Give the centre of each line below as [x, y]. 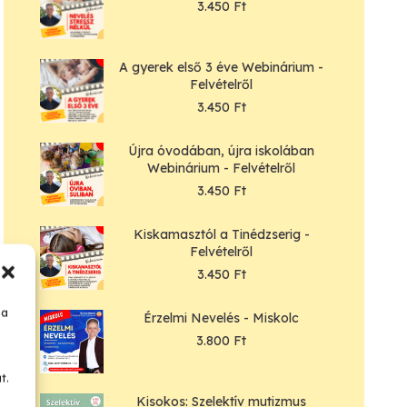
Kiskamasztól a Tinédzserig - [221, 235]
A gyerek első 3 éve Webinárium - [222, 68]
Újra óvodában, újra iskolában [222, 151]
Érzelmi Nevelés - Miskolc [222, 318]
